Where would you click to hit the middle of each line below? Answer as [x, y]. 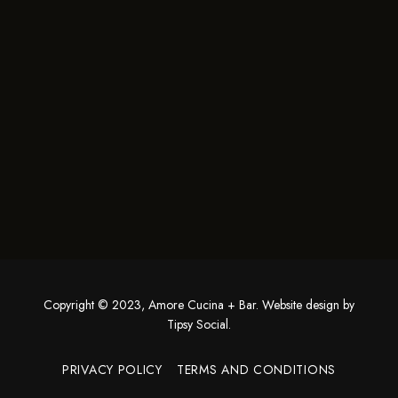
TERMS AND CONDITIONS [256, 370]
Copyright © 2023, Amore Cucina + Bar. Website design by [199, 305]
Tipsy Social [198, 325]
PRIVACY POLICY [112, 370]
